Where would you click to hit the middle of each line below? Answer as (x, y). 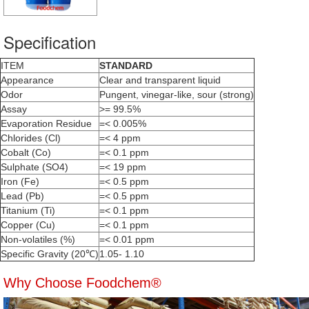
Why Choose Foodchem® (82, 283)
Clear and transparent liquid (160, 80)
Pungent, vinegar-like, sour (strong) (177, 95)
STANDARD (126, 66)
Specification (50, 42)
